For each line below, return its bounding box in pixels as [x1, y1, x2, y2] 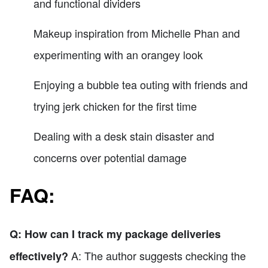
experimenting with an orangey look [33, 46, 203, 62]
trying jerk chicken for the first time [33, 98, 197, 114]
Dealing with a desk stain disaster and [33, 127, 214, 144]
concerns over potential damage [33, 149, 187, 165]
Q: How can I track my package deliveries [10, 226, 221, 242]
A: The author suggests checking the [68, 247, 246, 263]
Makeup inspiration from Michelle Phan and [33, 25, 240, 41]
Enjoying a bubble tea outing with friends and [33, 76, 248, 92]
